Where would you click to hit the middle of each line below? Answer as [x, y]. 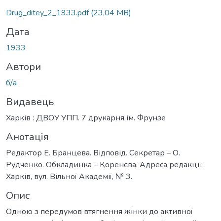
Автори [23, 67]
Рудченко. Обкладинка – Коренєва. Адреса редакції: [104, 165]
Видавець [30, 102]
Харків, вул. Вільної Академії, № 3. [69, 176]
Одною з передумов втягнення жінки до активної [99, 211]
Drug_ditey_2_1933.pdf [48, 13]
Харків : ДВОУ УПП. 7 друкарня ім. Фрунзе [86, 118]
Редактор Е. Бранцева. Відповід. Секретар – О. [93, 153]
